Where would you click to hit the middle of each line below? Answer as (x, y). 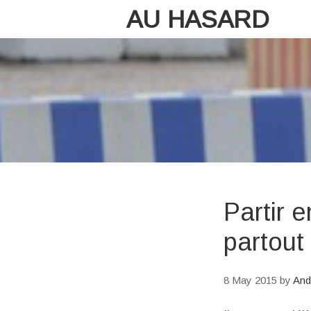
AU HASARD (198, 19)
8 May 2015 (250, 280)
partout (264, 242)
